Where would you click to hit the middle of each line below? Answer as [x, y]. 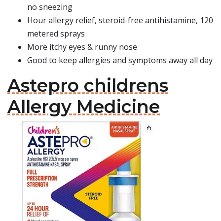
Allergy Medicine [84, 107]
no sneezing [50, 7]
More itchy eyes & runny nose [82, 47]
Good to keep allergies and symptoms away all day [120, 60]
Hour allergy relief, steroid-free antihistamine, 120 [120, 20]
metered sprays [56, 34]
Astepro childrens [88, 85]
